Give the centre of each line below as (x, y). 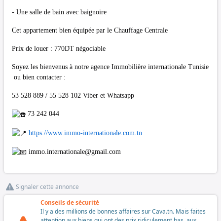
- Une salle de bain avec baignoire (59, 12)
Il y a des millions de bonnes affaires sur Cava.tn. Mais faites (123, 212)
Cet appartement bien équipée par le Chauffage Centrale (90, 31)
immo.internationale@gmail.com (75, 151)
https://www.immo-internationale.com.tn (85, 133)
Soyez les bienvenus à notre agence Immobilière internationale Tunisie (110, 67)
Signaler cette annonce (47, 187)
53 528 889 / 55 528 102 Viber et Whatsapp (73, 96)
